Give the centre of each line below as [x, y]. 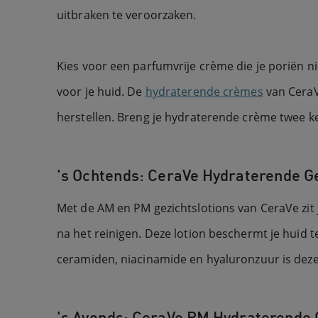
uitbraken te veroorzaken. [127, 15]
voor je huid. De [101, 91]
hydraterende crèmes [204, 91]
